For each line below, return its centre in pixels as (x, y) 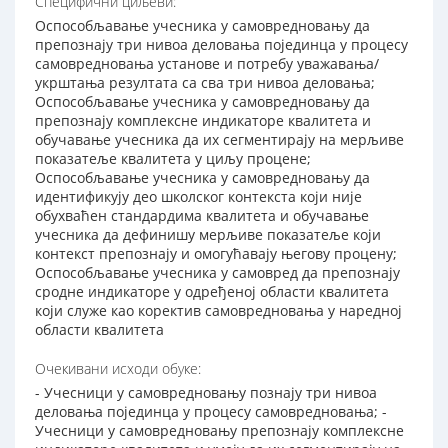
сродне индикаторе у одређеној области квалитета (212, 292)
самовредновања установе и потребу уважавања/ (207, 64)
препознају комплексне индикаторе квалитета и (203, 121)
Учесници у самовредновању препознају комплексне (219, 431)
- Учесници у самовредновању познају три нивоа (206, 393)
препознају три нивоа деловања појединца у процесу (221, 45)
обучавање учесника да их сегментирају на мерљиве (219, 140)
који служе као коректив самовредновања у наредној (218, 311)
